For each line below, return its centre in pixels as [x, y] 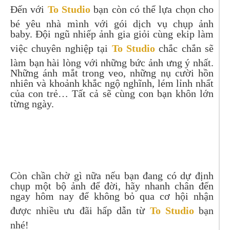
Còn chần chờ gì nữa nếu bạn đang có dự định [112, 176]
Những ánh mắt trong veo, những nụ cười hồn [112, 73]
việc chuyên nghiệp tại [61, 48]
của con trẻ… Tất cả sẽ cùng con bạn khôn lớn [112, 93]
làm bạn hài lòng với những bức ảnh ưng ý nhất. [112, 63]
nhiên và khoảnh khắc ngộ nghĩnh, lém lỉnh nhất [112, 83]
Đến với [29, 9]
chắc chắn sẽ [184, 48]
